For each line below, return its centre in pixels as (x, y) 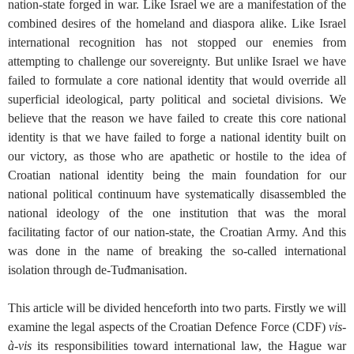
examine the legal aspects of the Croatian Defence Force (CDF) (168, 326)
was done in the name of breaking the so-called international (177, 250)
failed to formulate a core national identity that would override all (177, 80)
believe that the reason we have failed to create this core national (177, 118)
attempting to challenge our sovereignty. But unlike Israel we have (177, 61)
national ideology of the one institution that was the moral (177, 213)
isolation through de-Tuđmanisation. (98, 269)
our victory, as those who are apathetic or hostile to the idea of (177, 156)
